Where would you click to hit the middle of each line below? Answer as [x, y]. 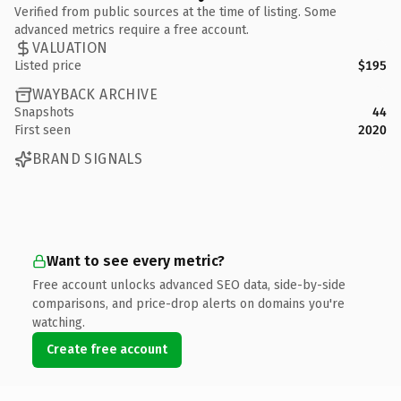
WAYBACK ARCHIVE [95, 94]
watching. [59, 322]
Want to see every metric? [136, 260]
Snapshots [44, 112]
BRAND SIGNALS [88, 159]
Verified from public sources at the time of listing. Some [175, 12]
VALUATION [70, 48]
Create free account [107, 349]
